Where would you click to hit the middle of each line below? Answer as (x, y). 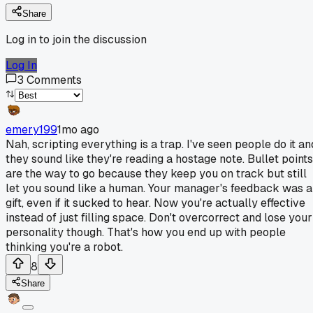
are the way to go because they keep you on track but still (156, 173)
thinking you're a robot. (64, 247)
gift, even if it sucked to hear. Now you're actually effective (155, 203)
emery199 (31, 129)
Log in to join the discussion (76, 39)
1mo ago (78, 129)
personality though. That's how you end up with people (146, 232)
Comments (54, 80)
